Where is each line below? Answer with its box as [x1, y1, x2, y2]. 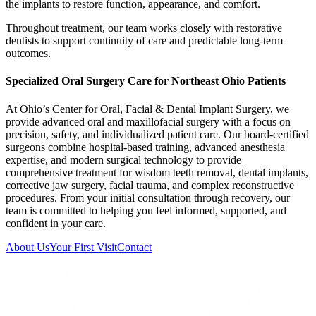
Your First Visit [49, 241, 117, 253]
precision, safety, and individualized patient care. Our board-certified [6, 128, 309, 140]
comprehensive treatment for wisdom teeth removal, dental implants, [6, 166, 308, 178]
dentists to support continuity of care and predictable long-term [6, 35, 283, 47]
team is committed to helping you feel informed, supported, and [6, 204, 286, 217]
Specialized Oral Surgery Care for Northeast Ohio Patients [6, 75, 286, 87]
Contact [117, 241, 152, 253]
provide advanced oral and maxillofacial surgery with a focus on [6, 115, 291, 128]
